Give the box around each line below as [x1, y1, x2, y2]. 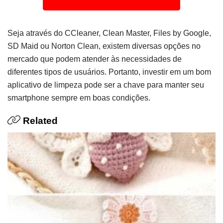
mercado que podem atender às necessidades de [7, 54, 182, 63]
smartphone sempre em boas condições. [7, 93, 150, 102]
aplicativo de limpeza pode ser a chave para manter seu [7, 80, 204, 89]
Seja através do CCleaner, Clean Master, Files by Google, [7, 28, 211, 37]
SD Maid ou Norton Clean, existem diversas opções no [7, 41, 201, 50]
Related [20, 115, 58, 126]
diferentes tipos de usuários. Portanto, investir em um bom [7, 67, 211, 76]
